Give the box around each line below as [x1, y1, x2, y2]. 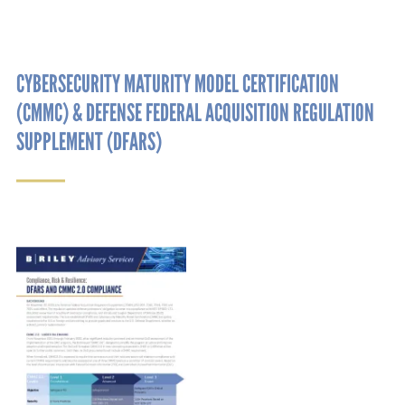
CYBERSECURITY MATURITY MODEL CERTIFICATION [16, 69, 339, 99]
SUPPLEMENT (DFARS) [16, 127, 162, 157]
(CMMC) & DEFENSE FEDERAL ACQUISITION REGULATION [16, 98, 374, 128]
